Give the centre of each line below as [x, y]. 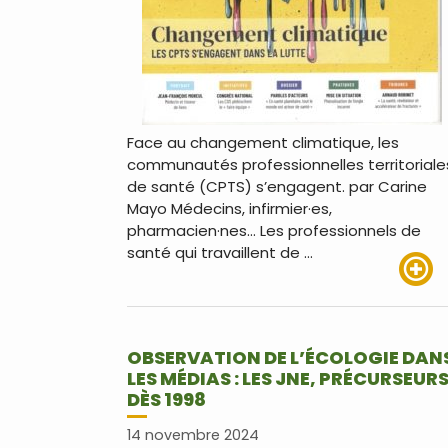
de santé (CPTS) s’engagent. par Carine [277, 187]
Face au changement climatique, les [263, 143]
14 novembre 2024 [193, 435]
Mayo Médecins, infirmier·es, [229, 209]
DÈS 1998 [166, 400]
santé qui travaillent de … [220, 253]
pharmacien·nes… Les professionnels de [274, 231]
